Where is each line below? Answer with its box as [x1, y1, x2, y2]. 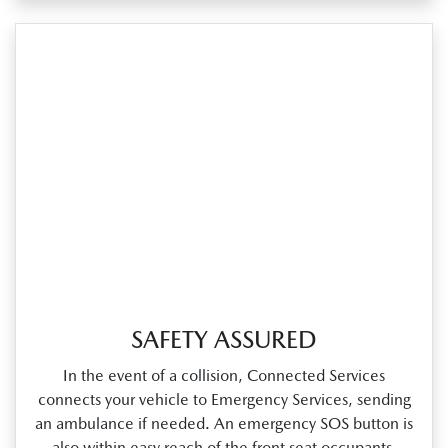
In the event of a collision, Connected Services [63, 366, 385, 386]
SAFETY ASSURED [131, 325, 317, 355]
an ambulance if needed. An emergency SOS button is [35, 414, 413, 434]
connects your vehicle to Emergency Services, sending [37, 390, 411, 410]
